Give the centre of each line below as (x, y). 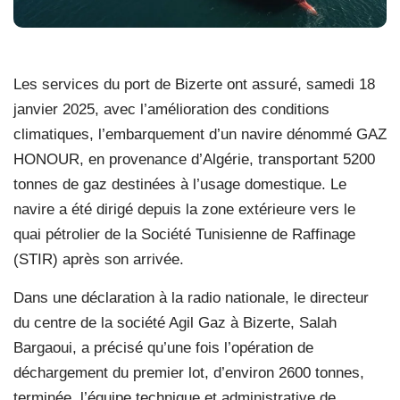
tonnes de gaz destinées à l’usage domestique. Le (180, 184)
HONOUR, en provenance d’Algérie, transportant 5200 (194, 159)
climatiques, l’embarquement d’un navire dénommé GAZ (200, 134)
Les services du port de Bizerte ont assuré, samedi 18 (194, 84)
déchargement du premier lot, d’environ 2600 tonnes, (189, 372)
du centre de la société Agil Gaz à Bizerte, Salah (175, 322)
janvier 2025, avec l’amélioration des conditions (171, 109)
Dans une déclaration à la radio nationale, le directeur (191, 297)
